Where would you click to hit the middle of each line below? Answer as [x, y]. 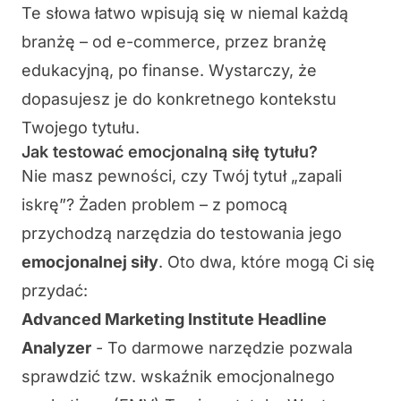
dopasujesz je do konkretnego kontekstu [179, 99]
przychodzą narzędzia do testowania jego [182, 234]
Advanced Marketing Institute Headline [174, 320]
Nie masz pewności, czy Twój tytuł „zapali [182, 176]
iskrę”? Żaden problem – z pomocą [154, 205]
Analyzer [56, 348]
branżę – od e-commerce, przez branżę [174, 42]
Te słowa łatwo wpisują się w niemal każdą [185, 13]
